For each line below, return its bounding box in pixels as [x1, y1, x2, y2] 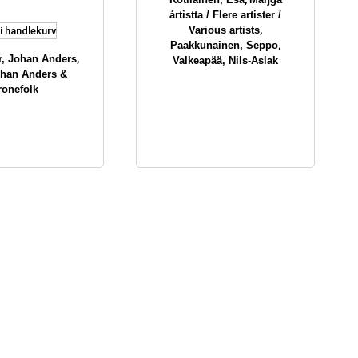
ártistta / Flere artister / [169, 9, 281, 21]
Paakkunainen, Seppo [170, 39, 278, 51]
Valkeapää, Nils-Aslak [173, 54, 278, 66]
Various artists [189, 24, 260, 36]
